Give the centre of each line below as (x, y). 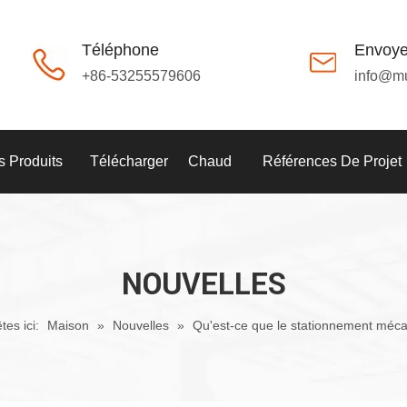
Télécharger (129, 161)
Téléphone (120, 50)
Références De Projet (332, 161)
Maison (68, 325)
